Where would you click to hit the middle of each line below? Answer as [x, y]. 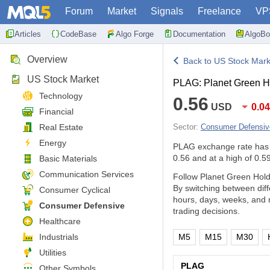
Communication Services [86, 174]
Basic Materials [68, 159]
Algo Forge [135, 34]
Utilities [53, 253]
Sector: [187, 127]
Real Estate [61, 127]
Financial [56, 111]
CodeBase [78, 34]
